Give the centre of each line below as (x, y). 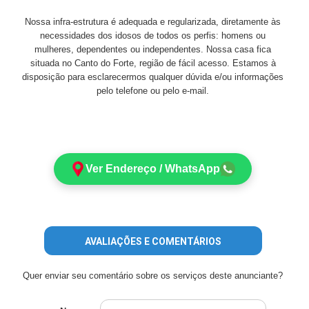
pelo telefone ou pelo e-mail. (153, 91)
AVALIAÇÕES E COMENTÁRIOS (153, 241)
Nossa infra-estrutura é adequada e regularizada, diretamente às (153, 22)
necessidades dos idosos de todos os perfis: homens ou (153, 36)
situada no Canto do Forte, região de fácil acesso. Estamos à (153, 63)
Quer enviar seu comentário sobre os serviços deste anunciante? (153, 276)
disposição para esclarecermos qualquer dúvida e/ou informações (153, 77)
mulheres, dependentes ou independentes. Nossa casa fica (153, 49)
